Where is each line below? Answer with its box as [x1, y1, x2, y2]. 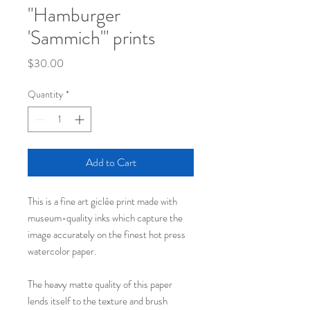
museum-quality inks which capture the [28, 210, 183, 226]
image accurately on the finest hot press [28, 227, 185, 243]
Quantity [28, 87, 63, 102]
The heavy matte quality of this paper [28, 277, 172, 293]
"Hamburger [28, 1, 120, 30]
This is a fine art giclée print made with [28, 194, 177, 210]
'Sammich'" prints [28, 24, 155, 53]
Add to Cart [85, 154, 136, 171]
